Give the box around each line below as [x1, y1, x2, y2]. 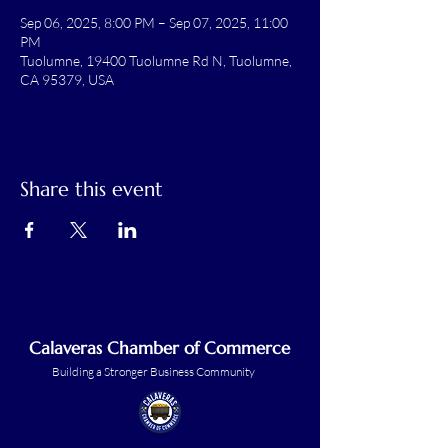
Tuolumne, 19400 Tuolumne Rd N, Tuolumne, [20, 52, 292, 70]
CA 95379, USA [20, 71, 114, 89]
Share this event [20, 177, 163, 203]
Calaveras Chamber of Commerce [29, 337, 290, 360]
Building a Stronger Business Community [52, 364, 255, 380]
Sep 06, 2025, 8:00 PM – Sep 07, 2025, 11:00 [20, 14, 288, 32]
